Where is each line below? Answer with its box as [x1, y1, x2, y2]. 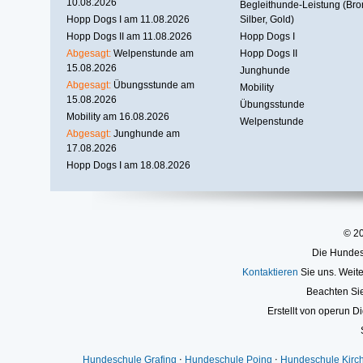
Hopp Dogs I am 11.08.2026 [66, 13, 190, 25]
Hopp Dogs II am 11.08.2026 [66, 30, 192, 42]
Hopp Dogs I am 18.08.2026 [66, 159, 190, 171]
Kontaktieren [241, 266, 298, 278]
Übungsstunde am [113, 79, 194, 91]
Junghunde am [113, 127, 180, 139]
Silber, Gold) [240, 13, 294, 25]
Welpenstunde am [113, 47, 194, 59]
